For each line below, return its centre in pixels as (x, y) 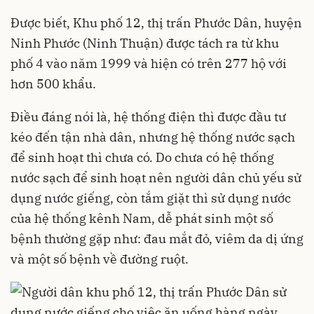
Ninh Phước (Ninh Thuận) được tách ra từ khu (145, 43)
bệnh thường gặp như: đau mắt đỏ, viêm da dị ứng (157, 239)
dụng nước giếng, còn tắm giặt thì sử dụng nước (151, 198)
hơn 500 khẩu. (53, 84)
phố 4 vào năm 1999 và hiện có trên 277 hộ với (149, 63)
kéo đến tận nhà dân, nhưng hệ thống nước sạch (153, 137)
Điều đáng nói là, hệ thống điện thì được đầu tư (148, 117)
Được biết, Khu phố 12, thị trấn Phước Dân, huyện (156, 23)
